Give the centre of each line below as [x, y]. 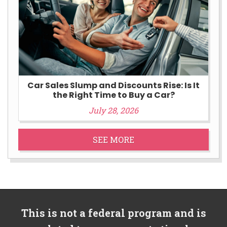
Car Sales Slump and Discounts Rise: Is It [113, 85]
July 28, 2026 [113, 110]
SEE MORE [113, 139]
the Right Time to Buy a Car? [113, 95]
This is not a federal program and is [113, 213]
